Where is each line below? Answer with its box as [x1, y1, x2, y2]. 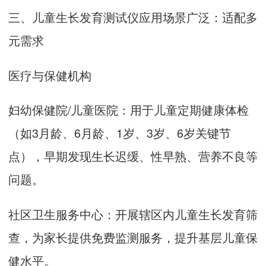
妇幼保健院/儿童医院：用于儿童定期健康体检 [8, 101, 249, 119]
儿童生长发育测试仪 [32, 8, 139, 26]
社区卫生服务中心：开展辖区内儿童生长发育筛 [8, 205, 258, 223]
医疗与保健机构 [8, 66, 91, 84]
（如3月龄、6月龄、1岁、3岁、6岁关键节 [8, 124, 231, 142]
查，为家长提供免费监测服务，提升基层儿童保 [8, 229, 258, 246]
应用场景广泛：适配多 [139, 8, 258, 26]
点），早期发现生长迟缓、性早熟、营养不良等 [8, 147, 258, 165]
